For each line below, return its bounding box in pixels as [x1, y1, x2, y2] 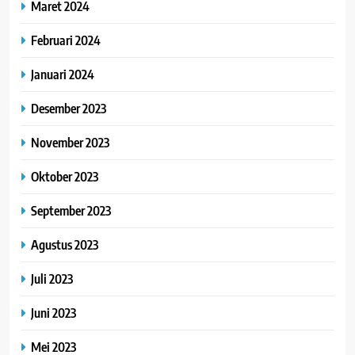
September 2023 [31, 202, 111, 219]
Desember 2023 [31, 100, 106, 117]
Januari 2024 [31, 66, 94, 83]
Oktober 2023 [31, 168, 98, 185]
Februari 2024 [31, 32, 101, 49]
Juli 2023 [31, 270, 73, 288]
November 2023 [31, 134, 109, 151]
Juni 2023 [31, 304, 76, 322]
